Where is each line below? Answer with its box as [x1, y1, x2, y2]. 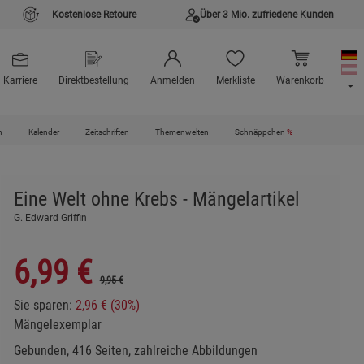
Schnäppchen [234, 127, 287, 138]
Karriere [2, 75, 37, 87]
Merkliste [215, 75, 255, 87]
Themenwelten [154, 127, 209, 138]
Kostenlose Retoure [52, 9, 136, 20]
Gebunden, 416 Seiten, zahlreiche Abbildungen [13, 343, 258, 358]
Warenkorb [275, 75, 324, 87]
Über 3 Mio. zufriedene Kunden [200, 9, 334, 20]
